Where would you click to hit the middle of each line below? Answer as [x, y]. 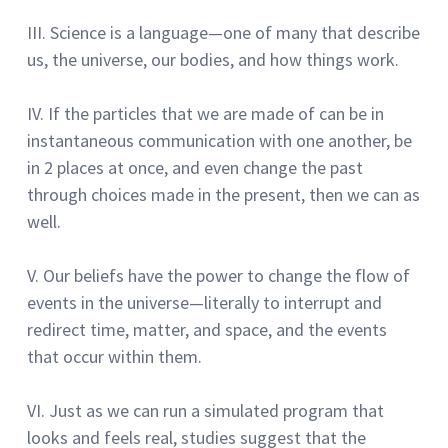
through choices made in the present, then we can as [223, 194]
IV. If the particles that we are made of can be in [205, 113]
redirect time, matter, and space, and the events [207, 329]
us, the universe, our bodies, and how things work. [213, 59]
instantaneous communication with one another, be [219, 140]
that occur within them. [114, 356]
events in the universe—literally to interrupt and [204, 302]
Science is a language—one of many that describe [235, 32]
